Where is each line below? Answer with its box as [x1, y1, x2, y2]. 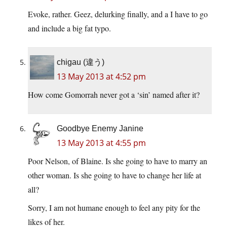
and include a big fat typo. [28, 23, 111, 34]
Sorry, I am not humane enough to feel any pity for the [28, 202, 200, 213]
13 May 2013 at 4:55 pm [57, 137, 146, 149]
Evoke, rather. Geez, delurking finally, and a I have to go [28, 9, 208, 20]
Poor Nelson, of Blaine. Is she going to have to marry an [28, 156, 207, 167]
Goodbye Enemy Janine [57, 124, 143, 133]
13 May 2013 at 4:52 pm [57, 71, 146, 83]
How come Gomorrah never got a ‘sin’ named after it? [28, 89, 200, 100]
